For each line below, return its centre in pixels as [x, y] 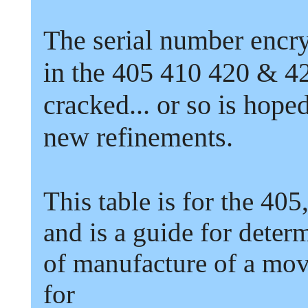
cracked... [97, 105]
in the [74, 73]
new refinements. [138, 137]
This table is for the [148, 201]
